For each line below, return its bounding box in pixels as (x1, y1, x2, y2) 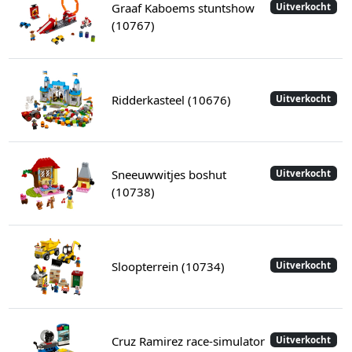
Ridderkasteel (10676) (111, 92, 231, 108)
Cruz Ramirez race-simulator (111, 333, 265, 350)
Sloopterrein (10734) (111, 258, 225, 275)
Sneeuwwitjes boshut (111, 167, 226, 183)
